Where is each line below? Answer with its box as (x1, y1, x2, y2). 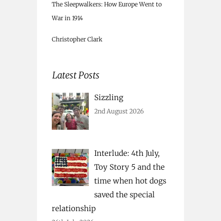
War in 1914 (52, 14, 83, 22)
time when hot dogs (94, 176, 167, 186)
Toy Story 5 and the (94, 162, 165, 172)
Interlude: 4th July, (94, 148, 160, 158)
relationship (52, 204, 96, 214)
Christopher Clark (52, 35, 103, 43)
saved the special (94, 190, 155, 200)
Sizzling (94, 92, 124, 102)
